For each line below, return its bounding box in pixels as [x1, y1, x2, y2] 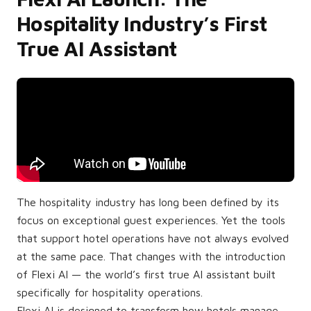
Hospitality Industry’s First [17, 11, 267, 35]
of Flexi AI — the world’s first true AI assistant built [17, 268, 276, 280]
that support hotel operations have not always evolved [17, 232, 289, 244]
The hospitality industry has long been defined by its [17, 196, 279, 208]
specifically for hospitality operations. [17, 286, 203, 299]
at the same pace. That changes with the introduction [17, 250, 285, 262]
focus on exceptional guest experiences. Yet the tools [17, 214, 285, 226]
